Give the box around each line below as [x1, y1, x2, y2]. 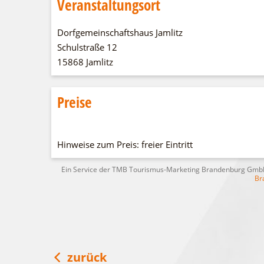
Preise [57, 92, 93, 112]
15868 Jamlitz [57, 56, 114, 68]
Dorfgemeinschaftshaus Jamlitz [57, 27, 183, 38]
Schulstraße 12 [57, 41, 118, 53]
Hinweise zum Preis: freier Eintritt [57, 138, 193, 150]
